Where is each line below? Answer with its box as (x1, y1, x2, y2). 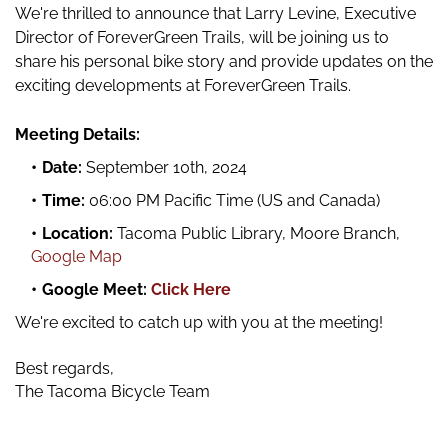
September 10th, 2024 (86, 158, 247, 178)
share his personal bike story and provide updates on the (15, 52, 433, 72)
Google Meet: (42, 280, 147, 300)
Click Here (151, 280, 231, 300)
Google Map (31, 247, 122, 267)
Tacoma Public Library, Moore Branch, (117, 224, 400, 244)
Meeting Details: (15, 125, 140, 145)
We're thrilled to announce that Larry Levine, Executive (15, 4, 416, 24)
